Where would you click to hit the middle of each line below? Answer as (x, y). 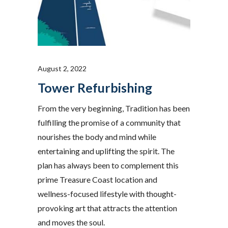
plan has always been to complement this (108, 165)
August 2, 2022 (62, 69)
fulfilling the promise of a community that (109, 123)
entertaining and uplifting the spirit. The (106, 151)
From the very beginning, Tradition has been (114, 108)
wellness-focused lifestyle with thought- (107, 194)
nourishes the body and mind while (97, 137)
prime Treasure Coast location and (97, 180)
